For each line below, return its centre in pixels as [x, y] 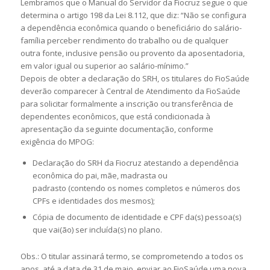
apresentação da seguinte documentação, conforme [117, 129]
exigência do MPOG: [57, 142]
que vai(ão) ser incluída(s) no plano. [97, 230]
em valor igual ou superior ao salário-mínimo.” [104, 66]
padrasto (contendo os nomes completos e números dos [136, 188]
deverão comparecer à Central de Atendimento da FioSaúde [130, 91]
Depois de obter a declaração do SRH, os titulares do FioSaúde [135, 78]
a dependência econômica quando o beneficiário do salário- [131, 28]
